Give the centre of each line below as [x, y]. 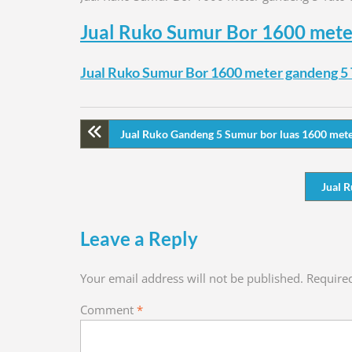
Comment [108, 310]
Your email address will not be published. [192, 278]
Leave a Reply [139, 238]
